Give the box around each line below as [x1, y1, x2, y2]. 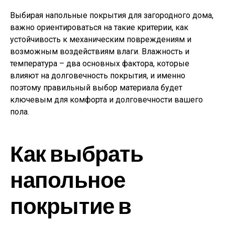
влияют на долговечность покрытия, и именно [10, 70, 185, 80]
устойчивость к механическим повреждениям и [10, 34, 191, 44]
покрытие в [10, 191, 132, 218]
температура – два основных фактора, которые [10, 58, 189, 68]
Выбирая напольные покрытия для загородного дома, [10, 10, 213, 20]
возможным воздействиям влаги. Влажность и [10, 46, 189, 56]
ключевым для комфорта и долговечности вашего [10, 94, 203, 104]
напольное [10, 165, 126, 192]
